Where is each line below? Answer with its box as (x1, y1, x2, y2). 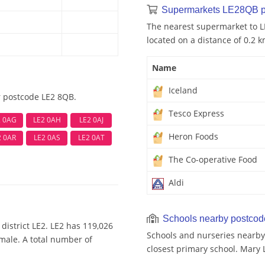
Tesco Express (166, 108, 224, 119)
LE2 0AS (33, 132, 60, 143)
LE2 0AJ (79, 115, 104, 125)
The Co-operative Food (166, 154, 257, 166)
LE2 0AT (77, 132, 105, 143)
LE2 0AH (33, 115, 61, 125)
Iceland (166, 85, 198, 96)
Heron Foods (166, 131, 218, 143)
